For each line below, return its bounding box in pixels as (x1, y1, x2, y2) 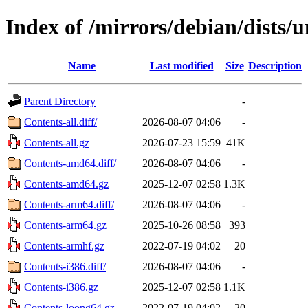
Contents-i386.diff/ (24, 260, 106, 272)
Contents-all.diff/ (24, 115, 97, 128)
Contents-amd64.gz (24, 177, 109, 190)
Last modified (149, 59, 214, 71)
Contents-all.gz (24, 136, 89, 148)
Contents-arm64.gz (24, 219, 107, 231)
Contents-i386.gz (24, 280, 98, 293)
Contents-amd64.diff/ (24, 157, 116, 169)
